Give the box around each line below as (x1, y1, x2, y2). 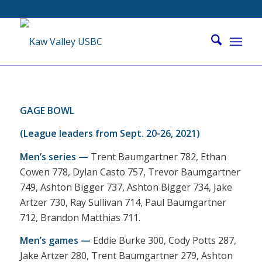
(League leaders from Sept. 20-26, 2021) (19, 127, 200, 140)
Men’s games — (19, 234, 91, 247)
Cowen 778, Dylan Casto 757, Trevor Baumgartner (19, 165, 240, 178)
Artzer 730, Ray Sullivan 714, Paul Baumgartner (19, 195, 226, 209)
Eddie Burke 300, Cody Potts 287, (90, 234, 236, 247)
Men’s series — (19, 150, 88, 163)
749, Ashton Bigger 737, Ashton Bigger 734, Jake (19, 180, 232, 194)
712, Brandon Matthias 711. (19, 211, 140, 224)
